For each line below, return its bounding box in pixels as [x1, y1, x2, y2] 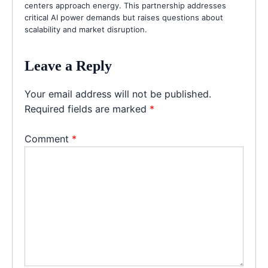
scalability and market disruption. [25, 25, 147, 35]
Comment [25, 132, 72, 145]
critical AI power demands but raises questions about [25, 13, 223, 23]
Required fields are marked [25, 103, 150, 115]
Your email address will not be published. [25, 88, 211, 100]
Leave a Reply [25, 58, 112, 74]
